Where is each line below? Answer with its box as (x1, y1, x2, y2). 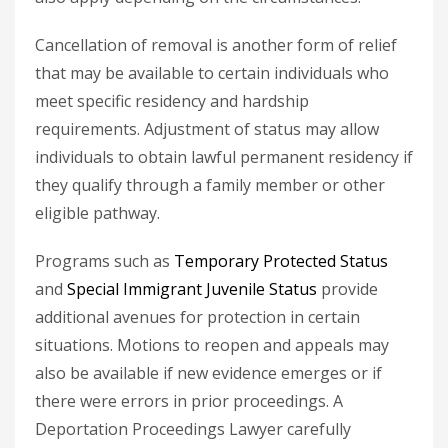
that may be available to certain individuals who (35, 62, 389, 84)
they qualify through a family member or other (35, 174, 385, 196)
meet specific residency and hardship (35, 90, 309, 112)
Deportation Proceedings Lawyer (35, 418, 287, 440)
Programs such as (35, 250, 174, 272)
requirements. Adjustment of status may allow (35, 118, 379, 140)
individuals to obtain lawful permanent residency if (35, 146, 413, 168)
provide (317, 278, 378, 300)
